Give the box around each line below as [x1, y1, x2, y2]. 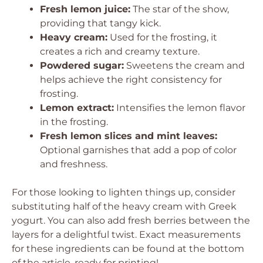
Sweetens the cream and [124, 60, 245, 71]
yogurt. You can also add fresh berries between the [12, 215, 250, 226]
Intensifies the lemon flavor [114, 102, 245, 113]
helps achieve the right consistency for [40, 74, 222, 85]
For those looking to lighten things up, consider [12, 187, 235, 198]
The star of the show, [130, 4, 229, 15]
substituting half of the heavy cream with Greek [12, 201, 237, 212]
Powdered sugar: [40, 60, 124, 71]
